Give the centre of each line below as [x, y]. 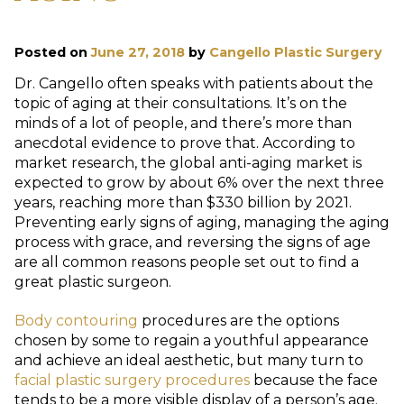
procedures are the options [239, 321]
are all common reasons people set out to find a [187, 262]
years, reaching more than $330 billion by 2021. [183, 203]
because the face [314, 381]
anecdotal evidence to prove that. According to [185, 143]
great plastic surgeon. [93, 282]
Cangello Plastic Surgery [296, 52]
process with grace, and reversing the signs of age [193, 243]
